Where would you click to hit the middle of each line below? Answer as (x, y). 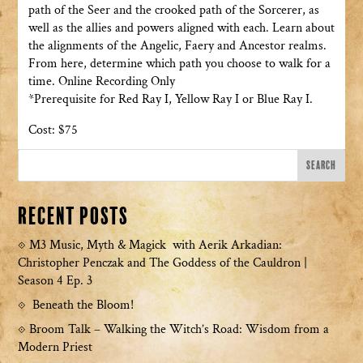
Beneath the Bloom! (83, 305)
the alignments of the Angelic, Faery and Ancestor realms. (177, 46)
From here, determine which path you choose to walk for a (179, 64)
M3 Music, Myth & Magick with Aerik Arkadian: (156, 246)
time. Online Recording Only (101, 82)
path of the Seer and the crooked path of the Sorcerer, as (173, 11)
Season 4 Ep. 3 (56, 281)
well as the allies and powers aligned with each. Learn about (181, 28)
